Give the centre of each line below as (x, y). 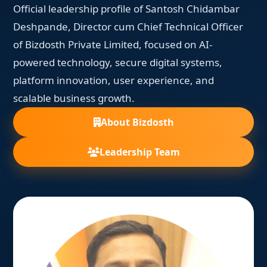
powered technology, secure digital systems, (118, 62)
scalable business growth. (74, 98)
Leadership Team (139, 152)
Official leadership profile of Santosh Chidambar (127, 9)
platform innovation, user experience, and (114, 80)
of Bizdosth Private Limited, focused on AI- (113, 44)
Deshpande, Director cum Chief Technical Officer (128, 27)
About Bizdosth (137, 122)
